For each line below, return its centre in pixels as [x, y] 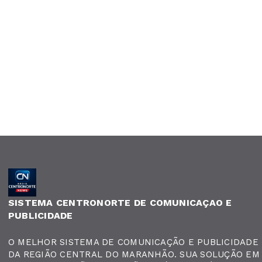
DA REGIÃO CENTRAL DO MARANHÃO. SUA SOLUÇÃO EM [134, 254]
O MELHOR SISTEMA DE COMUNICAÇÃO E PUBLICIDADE [133, 242]
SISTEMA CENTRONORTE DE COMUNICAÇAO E [120, 203]
